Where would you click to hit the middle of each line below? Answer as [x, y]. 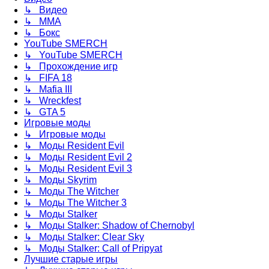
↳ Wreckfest [53, 101]
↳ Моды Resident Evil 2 [78, 157]
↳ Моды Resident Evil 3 [78, 169]
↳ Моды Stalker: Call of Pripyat [93, 249]
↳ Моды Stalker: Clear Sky [84, 237]
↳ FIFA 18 [48, 78]
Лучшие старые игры [71, 259]
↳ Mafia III [48, 89]
